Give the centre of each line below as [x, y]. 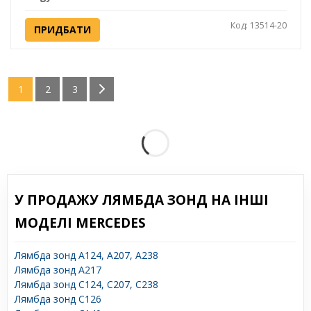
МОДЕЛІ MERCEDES [80, 222]
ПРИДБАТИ [62, 29]
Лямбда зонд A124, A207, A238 [86, 255]
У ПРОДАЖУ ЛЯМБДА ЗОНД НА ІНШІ [142, 200]
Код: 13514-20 [258, 25]
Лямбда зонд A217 [58, 269]
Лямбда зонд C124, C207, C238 [86, 284]
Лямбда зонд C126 [58, 299]
